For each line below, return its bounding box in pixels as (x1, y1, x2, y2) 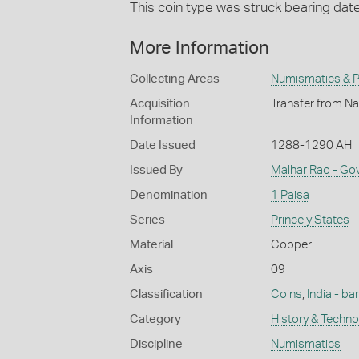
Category (130, 313, 181, 326)
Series (130, 214, 165, 227)
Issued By (130, 164, 183, 177)
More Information (130, 39, 269, 58)
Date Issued (130, 139, 196, 152)
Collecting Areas (130, 73, 220, 86)
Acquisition (130, 98, 190, 111)
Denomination (130, 189, 208, 202)
